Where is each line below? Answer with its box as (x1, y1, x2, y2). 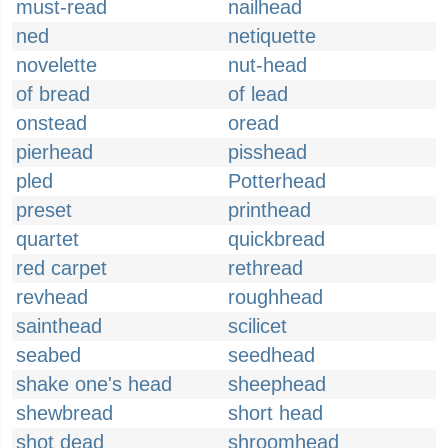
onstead (16, 112, 87, 134)
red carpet (16, 257, 107, 279)
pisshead (228, 141, 307, 163)
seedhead (228, 344, 315, 366)
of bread (16, 83, 90, 105)
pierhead (16, 141, 93, 163)
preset (16, 199, 72, 221)
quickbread (228, 228, 325, 250)
